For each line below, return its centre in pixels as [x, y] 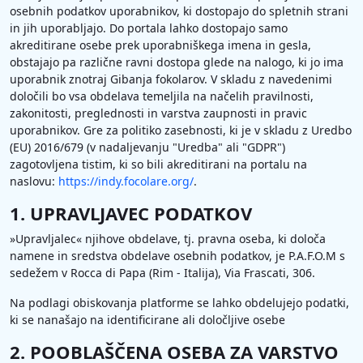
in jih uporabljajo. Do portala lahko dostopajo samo [149, 28]
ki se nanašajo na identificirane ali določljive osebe [147, 320]
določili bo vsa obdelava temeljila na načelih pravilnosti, [162, 96]
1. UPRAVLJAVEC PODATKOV [131, 213]
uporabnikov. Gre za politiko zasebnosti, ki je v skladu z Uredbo [181, 130]
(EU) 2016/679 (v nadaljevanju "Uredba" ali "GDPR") [147, 147]
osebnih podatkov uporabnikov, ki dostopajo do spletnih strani [179, 11]
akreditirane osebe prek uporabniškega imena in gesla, [160, 45]
